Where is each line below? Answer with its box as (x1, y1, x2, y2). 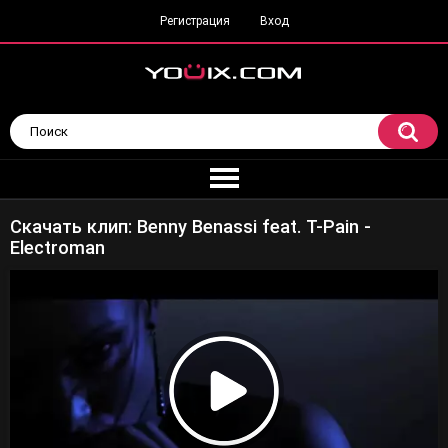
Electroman (10, 237, 105, 259)
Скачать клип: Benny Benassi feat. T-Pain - (10, 216, 371, 238)
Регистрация (159, 14, 230, 28)
